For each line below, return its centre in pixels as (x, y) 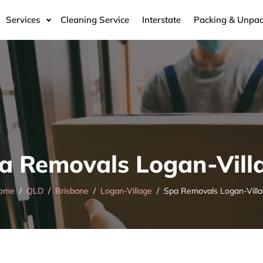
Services (23, 19)
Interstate (161, 19)
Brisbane (72, 191)
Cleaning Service (95, 19)
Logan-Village (126, 191)
